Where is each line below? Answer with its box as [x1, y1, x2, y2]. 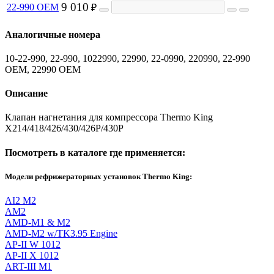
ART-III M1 [5, 261, 52, 272]
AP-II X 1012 [5, 250, 59, 261]
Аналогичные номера [5, 29, 100, 40]
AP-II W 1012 [5, 239, 61, 250]
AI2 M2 [5, 195, 36, 206]
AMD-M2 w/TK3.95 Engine [5, 228, 117, 239]
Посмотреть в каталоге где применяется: [5, 147, 185, 158]
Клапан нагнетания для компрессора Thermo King [5, 112, 213, 123]
